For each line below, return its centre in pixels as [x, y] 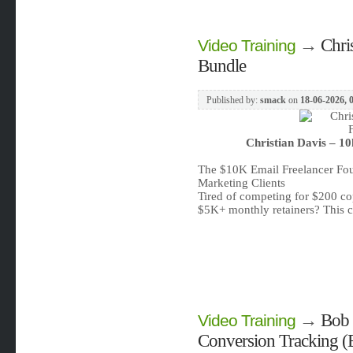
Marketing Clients [241, 183]
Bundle [221, 66]
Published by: [233, 100]
